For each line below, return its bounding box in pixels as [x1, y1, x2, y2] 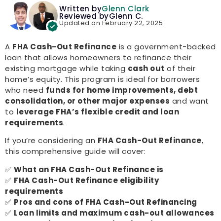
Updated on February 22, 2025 [59, 18, 163, 28]
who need [5, 85, 46, 95]
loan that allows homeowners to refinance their [5, 52, 191, 63]
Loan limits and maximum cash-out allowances [14, 207, 215, 218]
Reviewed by [59, 11, 109, 21]
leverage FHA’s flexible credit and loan [16, 107, 179, 117]
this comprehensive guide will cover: [5, 146, 146, 157]
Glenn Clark [102, 3, 149, 14]
